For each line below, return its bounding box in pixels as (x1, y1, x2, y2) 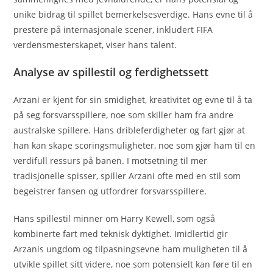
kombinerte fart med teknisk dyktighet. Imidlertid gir (13, 228, 229, 240)
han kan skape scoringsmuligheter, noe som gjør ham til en (13, 140, 256, 152)
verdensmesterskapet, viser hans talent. (13, 39, 177, 51)
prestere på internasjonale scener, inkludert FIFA (13, 24, 213, 36)
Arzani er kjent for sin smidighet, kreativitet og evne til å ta (13, 94, 253, 106)
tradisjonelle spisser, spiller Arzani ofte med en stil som (13, 170, 241, 182)
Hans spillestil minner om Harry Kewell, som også (13, 213, 216, 225)
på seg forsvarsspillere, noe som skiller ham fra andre (13, 109, 234, 121)
